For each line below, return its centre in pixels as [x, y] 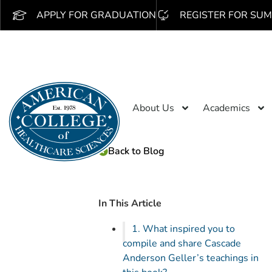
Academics [226, 108]
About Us [153, 108]
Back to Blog [136, 151]
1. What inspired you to [184, 229]
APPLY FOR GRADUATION [96, 15]
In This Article [130, 203]
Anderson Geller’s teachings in [191, 258]
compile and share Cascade [182, 243]
